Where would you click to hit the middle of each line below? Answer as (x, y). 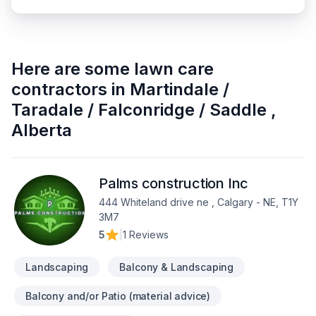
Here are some (71, 69)
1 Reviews (146, 235)
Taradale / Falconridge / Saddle (141, 110)
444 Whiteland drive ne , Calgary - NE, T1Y (199, 202)
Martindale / (180, 89)
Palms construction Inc (174, 183)
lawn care (174, 69)
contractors (59, 89)
